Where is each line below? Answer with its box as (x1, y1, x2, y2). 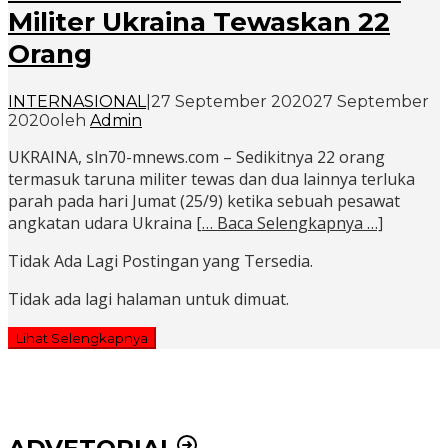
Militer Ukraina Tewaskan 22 (8, 6, 390, 39)
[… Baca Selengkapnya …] (196, 212, 383, 235)
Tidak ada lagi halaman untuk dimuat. (8, 288, 289, 311)
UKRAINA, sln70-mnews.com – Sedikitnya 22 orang (8, 146, 385, 169)
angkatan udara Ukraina (8, 212, 196, 235)
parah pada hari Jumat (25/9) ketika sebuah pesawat (8, 190, 400, 213)
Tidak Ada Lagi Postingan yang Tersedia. (8, 250, 313, 273)
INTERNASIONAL (8, 92, 146, 112)
